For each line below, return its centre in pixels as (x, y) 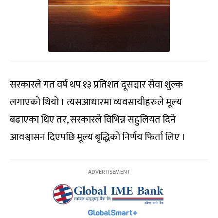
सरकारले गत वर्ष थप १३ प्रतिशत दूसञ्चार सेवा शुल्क (96, 84)
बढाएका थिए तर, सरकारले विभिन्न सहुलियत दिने (93, 119)
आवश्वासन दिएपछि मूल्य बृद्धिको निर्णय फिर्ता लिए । (98, 137)
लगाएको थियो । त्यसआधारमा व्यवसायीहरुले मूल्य (96, 102)
